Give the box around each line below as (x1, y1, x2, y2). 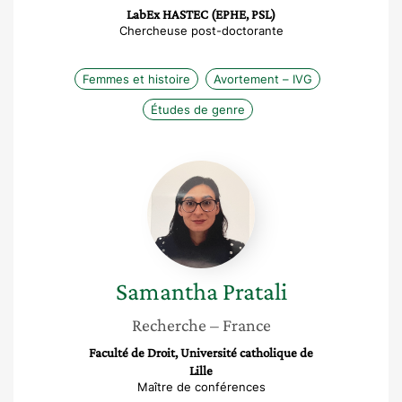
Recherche (131, 315, 206, 335)
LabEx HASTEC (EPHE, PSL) (127, 7, 275, 22)
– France (209, 315, 271, 335)
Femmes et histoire (83, 72, 190, 86)
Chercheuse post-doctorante (118, 23, 284, 38)
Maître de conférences (136, 380, 266, 394)
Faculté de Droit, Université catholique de (89, 345, 313, 360)
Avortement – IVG (214, 72, 312, 86)
